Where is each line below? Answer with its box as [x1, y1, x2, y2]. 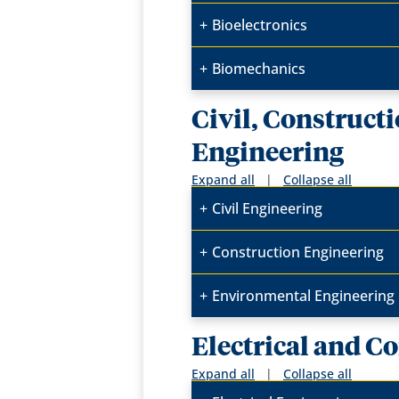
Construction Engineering [212, 242, 385, 263]
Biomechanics [212, 59, 306, 79]
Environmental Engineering [212, 286, 395, 306]
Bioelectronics [212, 15, 308, 36]
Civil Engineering [212, 199, 323, 219]
